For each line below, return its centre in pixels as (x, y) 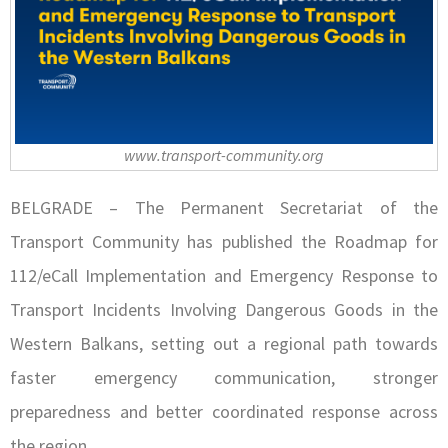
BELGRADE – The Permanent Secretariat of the (224, 207)
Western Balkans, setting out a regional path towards (224, 343)
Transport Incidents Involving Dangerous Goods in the (224, 309)
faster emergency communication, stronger (224, 377)
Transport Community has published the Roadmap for (224, 241)
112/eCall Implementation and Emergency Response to (224, 275)
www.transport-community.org (224, 154)
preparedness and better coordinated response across (224, 411)
